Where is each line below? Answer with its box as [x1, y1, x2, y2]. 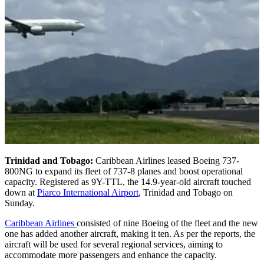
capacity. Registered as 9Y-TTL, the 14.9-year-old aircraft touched [5, 176, 251, 187]
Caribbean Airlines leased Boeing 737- [95, 155, 239, 166]
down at [5, 187, 37, 197]
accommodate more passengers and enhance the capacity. [5, 249, 219, 260]
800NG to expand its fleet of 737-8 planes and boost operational [5, 166, 243, 176]
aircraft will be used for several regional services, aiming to [5, 239, 223, 249]
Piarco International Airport [37, 187, 138, 197]
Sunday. [5, 197, 37, 208]
